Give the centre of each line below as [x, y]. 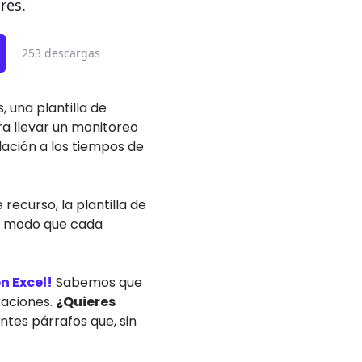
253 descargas [61, 53]
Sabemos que [97, 282]
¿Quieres [86, 302]
